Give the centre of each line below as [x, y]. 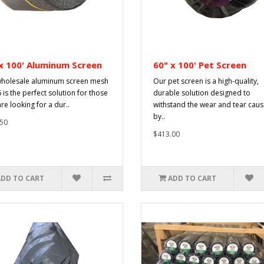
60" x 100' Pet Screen [200, 65]
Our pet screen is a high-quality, [206, 81]
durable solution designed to [202, 93]
